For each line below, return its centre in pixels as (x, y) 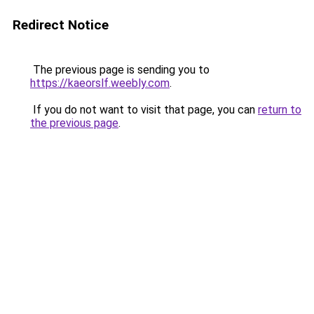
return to (280, 110)
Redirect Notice (61, 25)
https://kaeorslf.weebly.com (100, 83)
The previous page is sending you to (120, 70)
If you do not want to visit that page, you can (144, 110)
